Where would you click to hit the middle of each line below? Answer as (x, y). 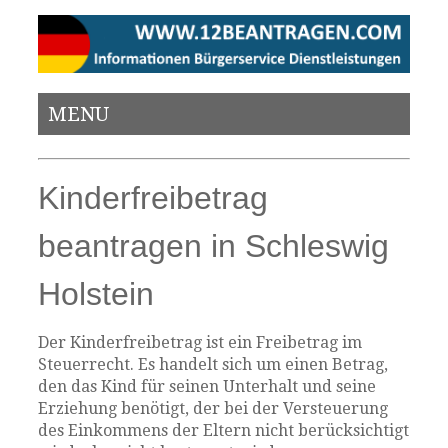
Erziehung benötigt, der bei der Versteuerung (213, 409)
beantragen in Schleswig (214, 246)
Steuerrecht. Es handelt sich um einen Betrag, (213, 365)
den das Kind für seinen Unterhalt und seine (207, 387)
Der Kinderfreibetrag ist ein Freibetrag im (200, 343)
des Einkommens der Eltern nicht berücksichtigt (224, 431)
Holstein (96, 294)
